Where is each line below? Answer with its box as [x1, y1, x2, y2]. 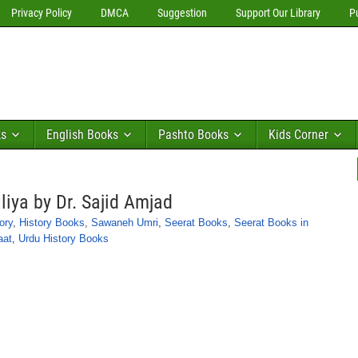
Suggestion [157, 6, 207, 19]
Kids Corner [268, 127, 328, 142]
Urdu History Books [18, 233, 109, 245]
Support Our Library [236, 6, 320, 19]
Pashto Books [158, 127, 229, 142]
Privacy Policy [11, 6, 72, 19]
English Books [46, 127, 118, 142]
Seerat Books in [234, 217, 308, 229]
